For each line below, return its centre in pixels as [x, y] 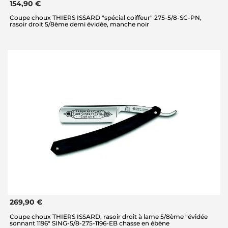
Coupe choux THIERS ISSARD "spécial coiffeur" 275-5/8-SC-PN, [106, 18]
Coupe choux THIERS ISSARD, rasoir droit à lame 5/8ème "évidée [109, 216]
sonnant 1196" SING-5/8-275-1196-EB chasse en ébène [90, 223]
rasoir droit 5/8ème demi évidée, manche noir [79, 24]
